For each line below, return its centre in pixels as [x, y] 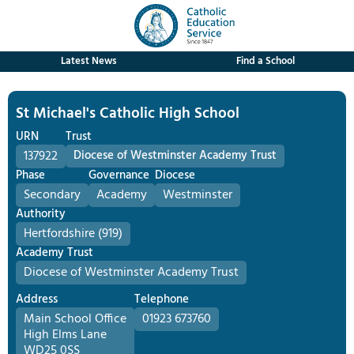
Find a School [265, 61]
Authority [41, 214]
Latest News [88, 61]
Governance [119, 175]
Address [37, 299]
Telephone [162, 299]
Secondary [52, 195]
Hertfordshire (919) [73, 234]
